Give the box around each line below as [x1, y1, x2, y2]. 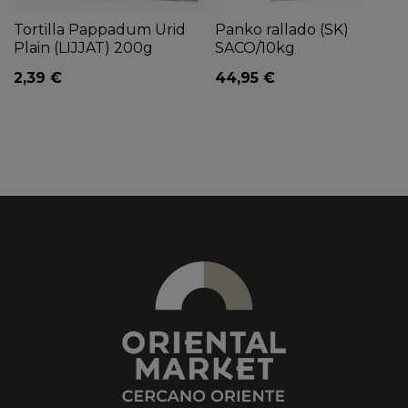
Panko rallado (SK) [215, 20, 349, 38]
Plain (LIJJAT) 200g [14, 38, 153, 56]
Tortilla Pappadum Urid [14, 20, 186, 38]
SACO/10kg [215, 38, 295, 56]
